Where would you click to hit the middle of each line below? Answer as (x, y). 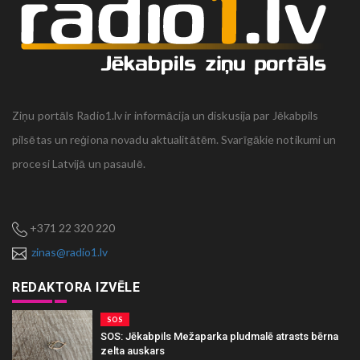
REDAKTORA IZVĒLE (76, 287)
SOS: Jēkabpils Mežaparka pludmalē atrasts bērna (219, 336)
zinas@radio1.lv (70, 252)
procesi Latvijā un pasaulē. (79, 164)
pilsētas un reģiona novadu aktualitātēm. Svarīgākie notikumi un (174, 139)
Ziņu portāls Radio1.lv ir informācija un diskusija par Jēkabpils (166, 115)
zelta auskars (133, 351)
